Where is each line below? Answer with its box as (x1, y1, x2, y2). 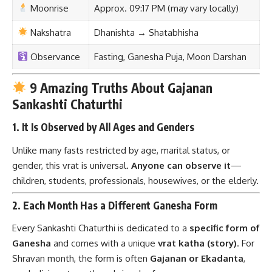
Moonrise (27, 2, 69, 14)
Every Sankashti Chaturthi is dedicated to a (12, 222, 189, 234)
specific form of (189, 222, 260, 234)
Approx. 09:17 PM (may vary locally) (93, 2, 239, 14)
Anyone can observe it (131, 159, 231, 171)
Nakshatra (27, 26, 71, 38)
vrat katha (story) (158, 237, 237, 250)
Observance (27, 50, 80, 63)
